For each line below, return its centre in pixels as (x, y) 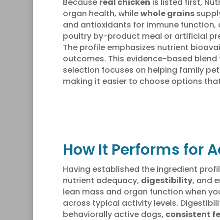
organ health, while (101, 13)
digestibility (166, 180)
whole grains (167, 13)
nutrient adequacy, (102, 180)
